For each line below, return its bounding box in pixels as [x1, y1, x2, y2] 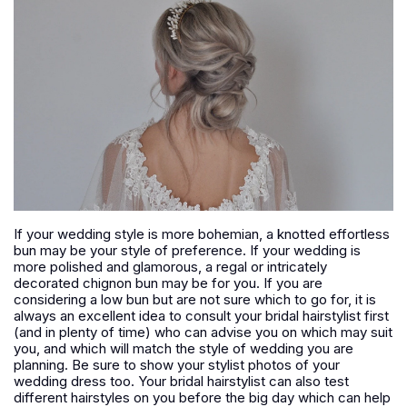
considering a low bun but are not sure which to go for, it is [14, 290, 376, 308]
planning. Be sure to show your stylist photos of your [14, 355, 340, 373]
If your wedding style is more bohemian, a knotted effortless [14, 224, 390, 243]
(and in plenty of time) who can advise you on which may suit [14, 323, 392, 341]
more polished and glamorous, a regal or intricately [14, 257, 327, 275]
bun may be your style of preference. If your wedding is [14, 241, 361, 259]
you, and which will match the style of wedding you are [14, 339, 353, 357]
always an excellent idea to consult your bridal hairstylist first [14, 306, 389, 324]
